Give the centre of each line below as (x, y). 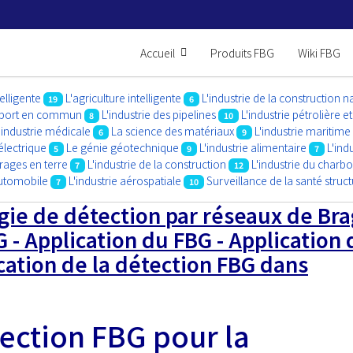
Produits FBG (242, 53)
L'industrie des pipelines (159, 114)
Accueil (158, 53)
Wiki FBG (319, 53)
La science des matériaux (173, 131)
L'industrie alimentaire (253, 147)
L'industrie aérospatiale (124, 180)
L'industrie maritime (302, 131)
